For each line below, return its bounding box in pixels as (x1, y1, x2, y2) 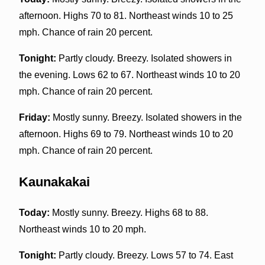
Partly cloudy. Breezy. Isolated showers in (56, 53, 232, 63)
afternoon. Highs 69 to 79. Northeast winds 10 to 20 (18, 128, 233, 139)
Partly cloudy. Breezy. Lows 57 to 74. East (56, 250, 233, 260)
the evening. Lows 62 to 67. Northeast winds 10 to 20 (18, 69, 240, 80)
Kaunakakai (18, 174, 90, 189)
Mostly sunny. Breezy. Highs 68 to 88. (49, 207, 208, 218)
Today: (18, 207, 50, 218)
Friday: (18, 112, 50, 122)
